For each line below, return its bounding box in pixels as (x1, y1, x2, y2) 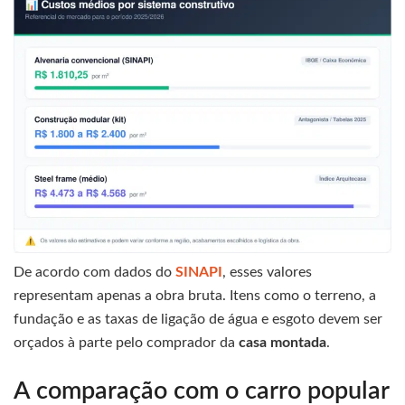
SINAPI (175, 265, 222, 280)
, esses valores (222, 265, 312, 280)
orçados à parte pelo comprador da (14, 335, 239, 351)
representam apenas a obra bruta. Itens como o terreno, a (14, 288, 376, 304)
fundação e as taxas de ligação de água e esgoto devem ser (14, 312, 382, 327)
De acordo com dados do (14, 265, 175, 280)
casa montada (239, 335, 326, 351)
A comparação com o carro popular (14, 378, 389, 403)
